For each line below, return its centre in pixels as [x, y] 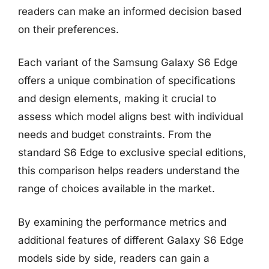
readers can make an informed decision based [130, 11]
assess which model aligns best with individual [131, 116]
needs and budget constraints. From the [115, 134]
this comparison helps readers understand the [129, 171]
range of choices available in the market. [116, 189]
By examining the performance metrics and [122, 222]
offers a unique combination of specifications [127, 80]
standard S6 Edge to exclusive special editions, [132, 153]
